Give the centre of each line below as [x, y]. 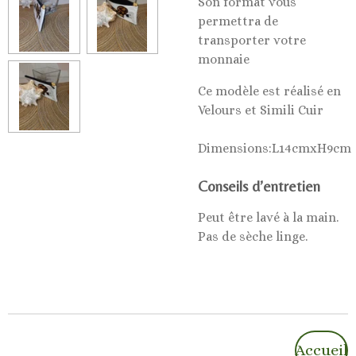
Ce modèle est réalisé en [269, 91]
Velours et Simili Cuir [261, 110]
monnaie [225, 59]
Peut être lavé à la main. [268, 217]
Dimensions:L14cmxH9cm [275, 148]
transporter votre [252, 40]
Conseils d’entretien [259, 186]
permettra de [238, 21]
